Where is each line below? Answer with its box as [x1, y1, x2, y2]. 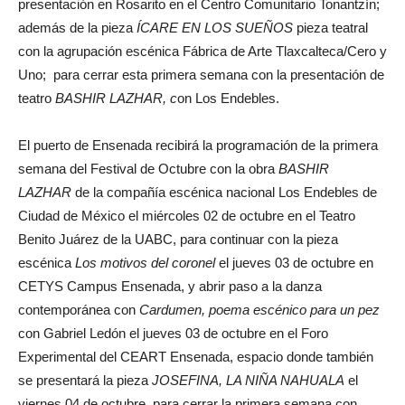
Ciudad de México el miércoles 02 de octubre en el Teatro [18, 208, 355, 224]
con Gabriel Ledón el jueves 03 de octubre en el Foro [18, 325, 328, 342]
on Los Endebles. [177, 90, 279, 107]
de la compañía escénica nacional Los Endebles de [75, 184, 377, 201]
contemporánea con [18, 302, 139, 318]
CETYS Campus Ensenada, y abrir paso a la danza [18, 278, 322, 295]
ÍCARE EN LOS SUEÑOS [137, 20, 297, 36]
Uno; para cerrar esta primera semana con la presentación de [18, 67, 384, 83]
